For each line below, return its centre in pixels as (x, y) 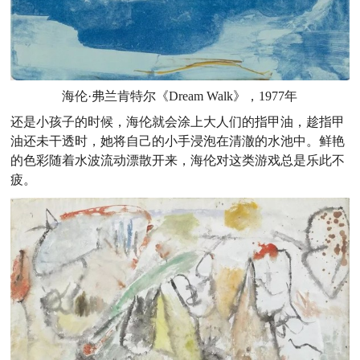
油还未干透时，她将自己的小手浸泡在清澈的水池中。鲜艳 (178, 141)
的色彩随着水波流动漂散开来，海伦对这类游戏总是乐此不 (178, 161)
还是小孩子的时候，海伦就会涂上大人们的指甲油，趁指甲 (178, 122)
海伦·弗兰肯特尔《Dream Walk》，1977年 (180, 96)
